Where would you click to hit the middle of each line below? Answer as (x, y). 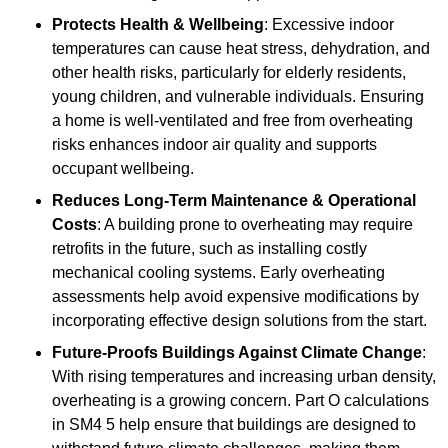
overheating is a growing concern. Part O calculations (240, 401)
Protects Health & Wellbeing (158, 25)
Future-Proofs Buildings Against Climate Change (237, 353)
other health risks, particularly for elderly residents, (229, 73)
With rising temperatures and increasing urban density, (244, 377)
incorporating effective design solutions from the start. (239, 321)
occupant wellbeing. (123, 169)
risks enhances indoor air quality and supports (214, 145)
